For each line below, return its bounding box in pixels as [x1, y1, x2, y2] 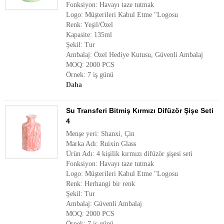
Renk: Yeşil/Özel [66, 21, 113, 28]
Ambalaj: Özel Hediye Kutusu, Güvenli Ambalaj [66, 51, 203, 58]
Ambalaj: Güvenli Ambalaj [66, 200, 142, 207]
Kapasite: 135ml [66, 31, 112, 38]
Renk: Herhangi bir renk [66, 180, 135, 187]
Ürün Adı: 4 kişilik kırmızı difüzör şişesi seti [66, 150, 192, 157]
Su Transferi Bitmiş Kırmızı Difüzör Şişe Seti [66, 106, 213, 114]
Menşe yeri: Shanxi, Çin [66, 130, 134, 137]
